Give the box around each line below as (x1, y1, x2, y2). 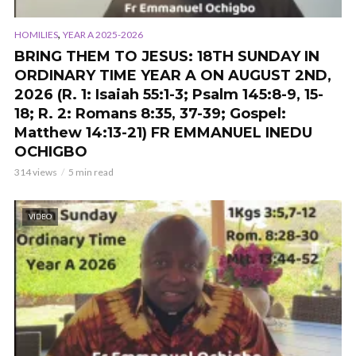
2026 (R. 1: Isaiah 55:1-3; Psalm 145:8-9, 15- (14, 86, 323, 104)
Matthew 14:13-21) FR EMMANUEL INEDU (14, 124, 312, 142)
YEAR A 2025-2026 (63, 29, 143, 41)
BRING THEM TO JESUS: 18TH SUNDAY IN (14, 48, 319, 66)
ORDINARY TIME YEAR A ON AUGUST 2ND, (14, 67, 331, 85)
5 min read (68, 166, 114, 179)
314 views (14, 166, 57, 179)
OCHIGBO (14, 143, 87, 161)
